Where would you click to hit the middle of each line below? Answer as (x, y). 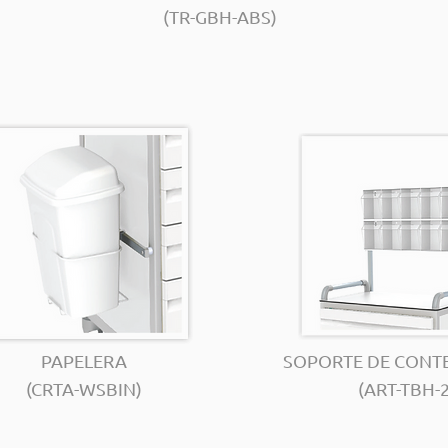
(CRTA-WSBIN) (83, 388)
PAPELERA (83, 360)
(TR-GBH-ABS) (219, 16)
